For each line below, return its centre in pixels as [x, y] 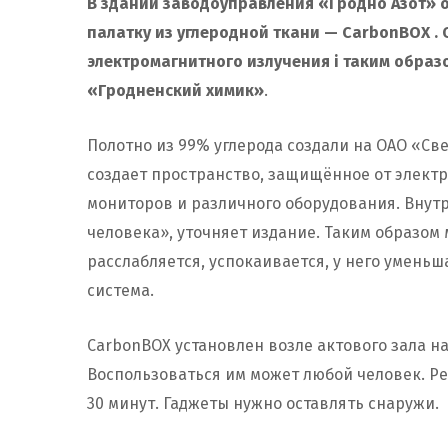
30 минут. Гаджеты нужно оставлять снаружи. [263, 404]
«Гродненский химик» [175, 91]
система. [120, 291]
